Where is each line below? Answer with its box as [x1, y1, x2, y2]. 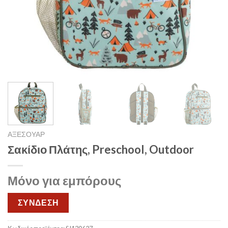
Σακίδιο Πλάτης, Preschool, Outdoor [8, 142, 194, 156]
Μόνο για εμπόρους [8, 173, 121, 188]
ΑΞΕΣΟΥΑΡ [8, 130, 45, 138]
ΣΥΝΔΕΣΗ [17, 197, 59, 207]
